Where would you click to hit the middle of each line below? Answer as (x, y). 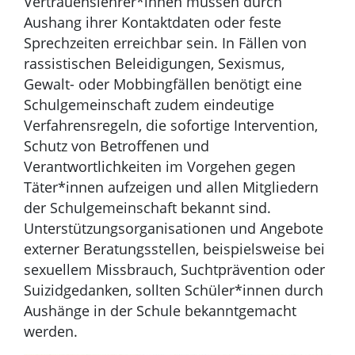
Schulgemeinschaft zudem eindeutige (149, 104)
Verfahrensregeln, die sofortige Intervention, (171, 125)
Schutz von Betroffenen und (116, 145)
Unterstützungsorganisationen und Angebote (174, 228)
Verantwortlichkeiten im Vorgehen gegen (160, 166)
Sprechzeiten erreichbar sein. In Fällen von (165, 42)
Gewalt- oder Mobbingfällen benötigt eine (163, 84)
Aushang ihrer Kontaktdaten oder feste (153, 22)
